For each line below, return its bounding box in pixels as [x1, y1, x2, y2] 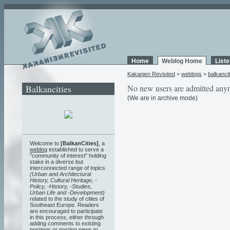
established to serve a [47, 146, 104, 152]
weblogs [181, 71, 202, 77]
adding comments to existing [30, 220, 101, 226]
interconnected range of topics [30, 164, 105, 171]
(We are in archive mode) [127, 94, 198, 102]
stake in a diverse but [30, 158, 83, 165]
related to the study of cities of [30, 195, 104, 202]
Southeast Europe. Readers [30, 201, 99, 208]
